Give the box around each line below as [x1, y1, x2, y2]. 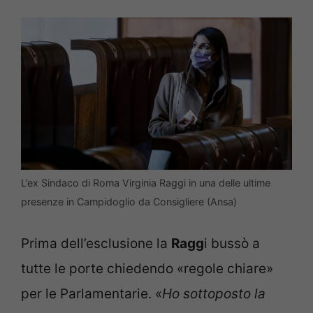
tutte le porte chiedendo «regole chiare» [21, 260, 273, 277]
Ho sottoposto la [162, 285, 265, 302]
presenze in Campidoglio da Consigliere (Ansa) [21, 196, 237, 208]
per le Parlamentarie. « [21, 285, 162, 302]
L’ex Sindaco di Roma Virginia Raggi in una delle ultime [21, 177, 270, 189]
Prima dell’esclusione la [21, 235, 171, 252]
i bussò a [204, 235, 260, 252]
